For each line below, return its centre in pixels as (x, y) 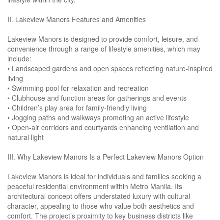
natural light (26, 137)
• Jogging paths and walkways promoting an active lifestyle (98, 118)
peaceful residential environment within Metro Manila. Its (95, 186)
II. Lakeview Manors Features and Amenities (77, 19)
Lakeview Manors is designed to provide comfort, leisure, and (103, 39)
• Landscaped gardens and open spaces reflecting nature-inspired (110, 69)
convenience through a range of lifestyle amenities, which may (104, 49)
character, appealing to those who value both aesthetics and (101, 206)
